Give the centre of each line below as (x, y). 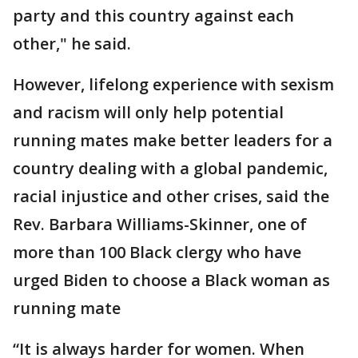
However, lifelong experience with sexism (173, 85)
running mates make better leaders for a (173, 141)
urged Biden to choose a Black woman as (171, 280)
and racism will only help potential (148, 113)
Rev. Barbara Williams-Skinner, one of (160, 225)
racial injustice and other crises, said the (171, 197)
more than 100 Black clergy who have (157, 253)
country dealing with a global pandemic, (170, 169)
